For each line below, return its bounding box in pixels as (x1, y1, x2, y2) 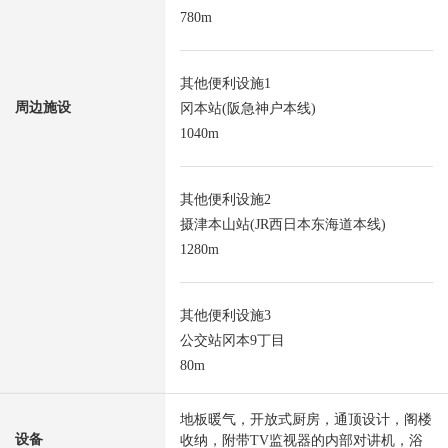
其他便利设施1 (180, 76, 271, 92)
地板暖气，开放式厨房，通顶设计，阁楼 (180, 412, 432, 428)
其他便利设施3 (180, 308, 271, 324)
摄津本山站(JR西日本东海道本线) (180, 217, 386, 233)
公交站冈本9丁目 (180, 333, 285, 349)
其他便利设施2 (180, 192, 271, 208)
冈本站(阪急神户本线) (180, 101, 316, 117)
